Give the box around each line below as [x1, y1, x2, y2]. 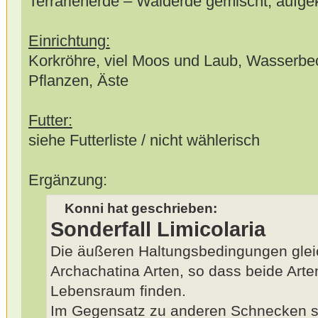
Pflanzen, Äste [28, 71, 128, 89]
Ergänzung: [28, 170, 107, 189]
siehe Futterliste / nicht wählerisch [28, 131, 260, 149]
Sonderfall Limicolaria [50, 217, 265, 241]
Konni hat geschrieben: [64, 200, 217, 216]
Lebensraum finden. [50, 282, 186, 299]
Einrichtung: [28, 31, 110, 50]
